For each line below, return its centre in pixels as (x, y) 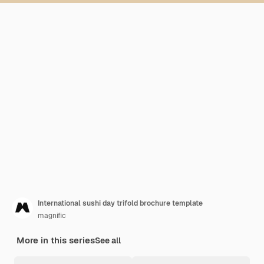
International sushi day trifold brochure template (120, 203)
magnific (52, 216)
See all (108, 240)
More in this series (56, 240)
